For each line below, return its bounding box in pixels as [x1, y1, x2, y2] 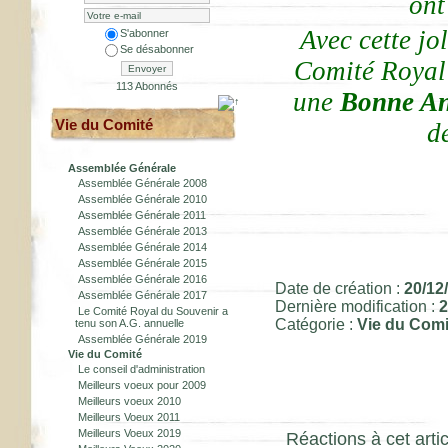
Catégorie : [275, 316, 357, 333]
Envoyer [128, 63, 166, 74]
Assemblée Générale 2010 [78, 193, 207, 205]
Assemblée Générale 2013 [78, 225, 207, 237]
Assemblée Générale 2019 [78, 333, 207, 345]
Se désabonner [120, 43, 195, 55]
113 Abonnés [116, 80, 178, 92]
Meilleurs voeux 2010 [78, 395, 181, 407]
